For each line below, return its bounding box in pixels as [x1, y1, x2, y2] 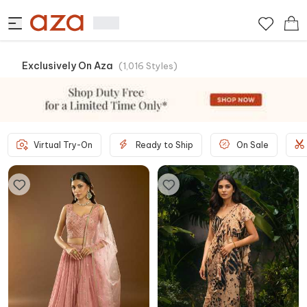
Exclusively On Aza [22, 60, 113, 72]
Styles [146, 60, 173, 71]
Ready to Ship [136, 139, 193, 150]
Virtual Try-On [34, 139, 93, 150]
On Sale [236, 139, 269, 150]
